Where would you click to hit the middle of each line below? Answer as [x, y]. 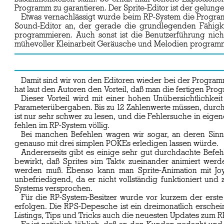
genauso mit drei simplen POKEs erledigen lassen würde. [116, 144]
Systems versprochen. [53, 189]
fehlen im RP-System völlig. [62, 126]
